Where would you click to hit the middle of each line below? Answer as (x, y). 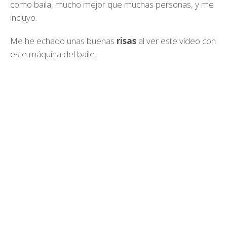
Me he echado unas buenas (63, 41)
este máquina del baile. (53, 54)
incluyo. (24, 17)
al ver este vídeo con (176, 41)
